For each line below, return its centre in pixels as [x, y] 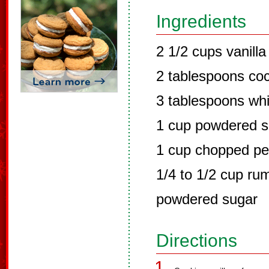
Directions [197, 240]
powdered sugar [207, 199]
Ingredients [201, 21]
